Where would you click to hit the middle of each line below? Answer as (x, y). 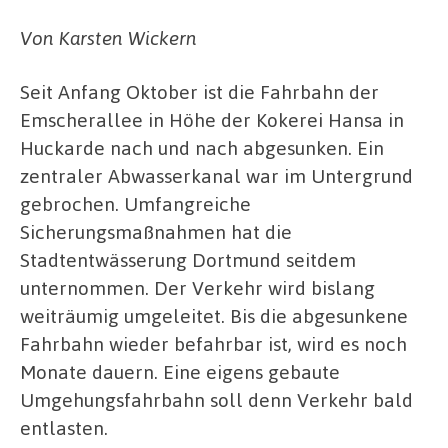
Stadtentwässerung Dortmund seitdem (188, 259)
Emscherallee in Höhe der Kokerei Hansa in (212, 119)
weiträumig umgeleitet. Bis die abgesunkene (214, 315)
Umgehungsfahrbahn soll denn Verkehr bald (216, 399)
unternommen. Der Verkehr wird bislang (197, 287)
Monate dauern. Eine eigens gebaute (180, 371)
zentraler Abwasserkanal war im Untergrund (216, 175)
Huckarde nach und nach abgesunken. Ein (202, 147)
